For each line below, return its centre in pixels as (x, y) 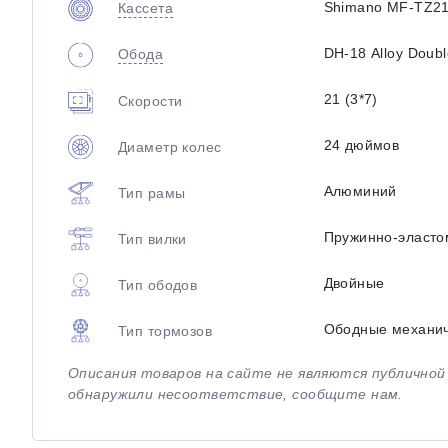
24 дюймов (361, 145)
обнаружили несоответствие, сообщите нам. (235, 394)
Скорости (150, 100)
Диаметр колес (170, 146)
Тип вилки (152, 238)
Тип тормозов (165, 330)
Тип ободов (158, 284)
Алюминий (360, 191)
